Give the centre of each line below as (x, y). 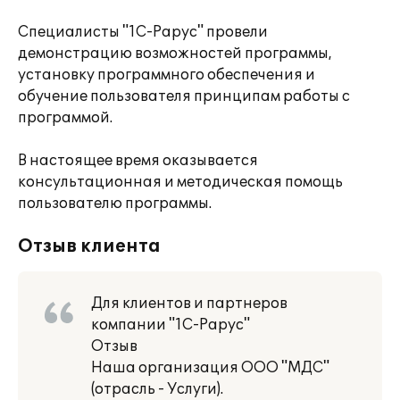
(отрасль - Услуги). (157, 389)
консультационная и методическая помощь (180, 182)
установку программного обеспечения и (167, 75)
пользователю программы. (115, 204)
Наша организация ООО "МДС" (210, 368)
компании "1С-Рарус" (171, 325)
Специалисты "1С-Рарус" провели (143, 32)
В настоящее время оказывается (138, 161)
